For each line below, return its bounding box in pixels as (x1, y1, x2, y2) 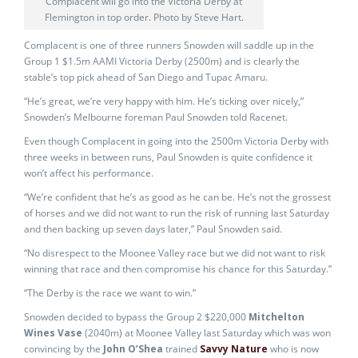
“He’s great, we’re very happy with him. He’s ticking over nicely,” (24, 94, 304, 108)
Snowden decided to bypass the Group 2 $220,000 (24, 310, 249, 324)
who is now (268, 342, 319, 356)
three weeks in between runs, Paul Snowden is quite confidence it (24, 150, 312, 164)
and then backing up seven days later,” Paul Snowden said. (24, 222, 282, 236)
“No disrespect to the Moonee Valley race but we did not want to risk (24, 246, 325, 260)
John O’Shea (103, 342, 163, 356)
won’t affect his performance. (24, 166, 153, 180)
